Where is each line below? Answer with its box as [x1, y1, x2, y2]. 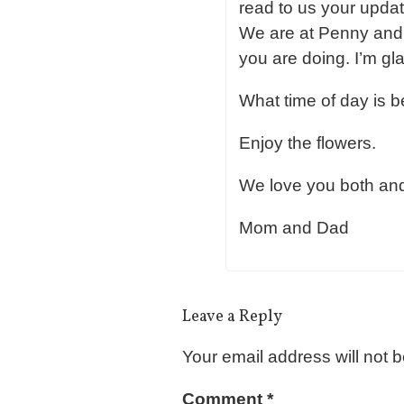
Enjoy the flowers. [239, 133, 376, 152]
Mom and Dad [239, 218, 349, 237]
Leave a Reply [182, 306, 282, 328]
